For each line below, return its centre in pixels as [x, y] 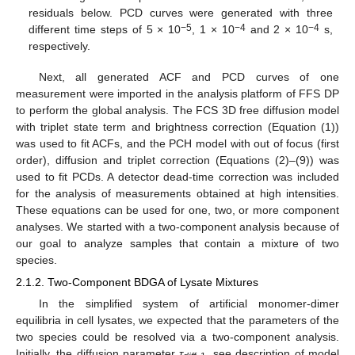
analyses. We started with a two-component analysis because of [177, 226]
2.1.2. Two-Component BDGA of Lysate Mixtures [137, 282]
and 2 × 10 [277, 30]
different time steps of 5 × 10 [105, 30]
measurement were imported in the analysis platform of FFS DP [177, 93]
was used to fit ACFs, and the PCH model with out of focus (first [177, 143]
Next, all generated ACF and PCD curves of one [189, 76]
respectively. [60, 46]
